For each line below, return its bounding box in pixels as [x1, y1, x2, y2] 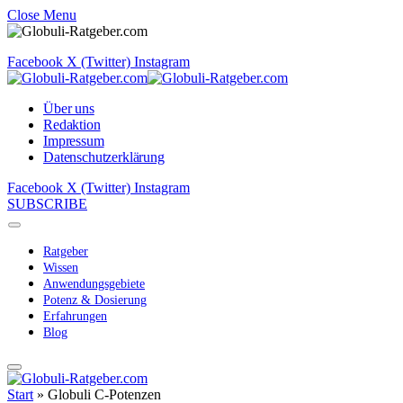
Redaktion [43, 117, 101, 132]
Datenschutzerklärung [43, 149, 165, 165]
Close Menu [7, 7, 76, 22]
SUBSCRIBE [7, 196, 87, 211]
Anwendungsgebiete [43, 277, 145, 291]
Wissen [43, 261, 78, 274]
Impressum [43, 133, 104, 148]
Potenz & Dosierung [43, 293, 147, 307]
